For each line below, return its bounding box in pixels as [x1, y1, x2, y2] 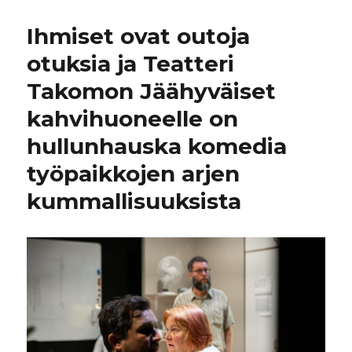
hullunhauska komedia [27, 132, 288, 159]
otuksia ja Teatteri [27, 49, 235, 77]
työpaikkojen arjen [27, 159, 240, 187]
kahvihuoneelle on [27, 104, 239, 132]
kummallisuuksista [27, 187, 242, 214]
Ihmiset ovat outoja [27, 22, 251, 49]
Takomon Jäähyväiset [27, 77, 277, 104]
